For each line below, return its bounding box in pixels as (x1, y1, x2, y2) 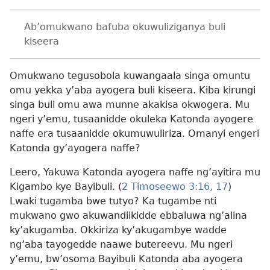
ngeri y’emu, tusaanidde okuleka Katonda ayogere (10, 113, 253, 125)
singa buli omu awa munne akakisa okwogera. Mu (10, 99, 250, 110)
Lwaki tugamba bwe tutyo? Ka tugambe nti (10, 195, 216, 207)
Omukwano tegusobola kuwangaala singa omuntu (10, 70, 250, 81)
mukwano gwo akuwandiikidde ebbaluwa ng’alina (10, 210, 247, 221)
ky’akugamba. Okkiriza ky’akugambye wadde (10, 224, 227, 236)
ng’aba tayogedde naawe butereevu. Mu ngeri (10, 239, 233, 250)
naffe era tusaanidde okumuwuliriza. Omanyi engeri (10, 128, 259, 139)
